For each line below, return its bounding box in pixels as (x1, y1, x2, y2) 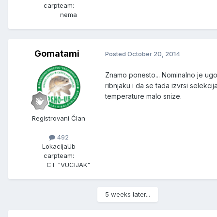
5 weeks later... (105, 190, 150, 198)
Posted (105, 50, 127, 58)
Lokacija (42, 142, 67, 150)
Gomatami (34, 48, 79, 59)
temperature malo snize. (105, 92, 182, 100)
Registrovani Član (32, 114, 85, 122)
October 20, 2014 (127, 50, 180, 58)
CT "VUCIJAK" (46, 160, 90, 169)
